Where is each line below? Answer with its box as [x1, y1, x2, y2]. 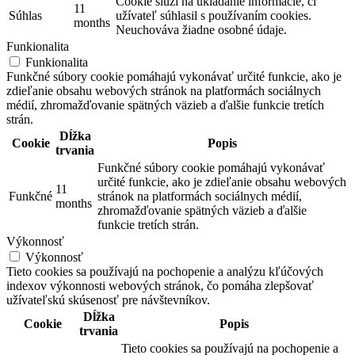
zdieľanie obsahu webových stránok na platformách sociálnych [6, 84, 321, 98]
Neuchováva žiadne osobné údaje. [116, 23, 287, 37]
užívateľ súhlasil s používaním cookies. [116, 9, 311, 23]
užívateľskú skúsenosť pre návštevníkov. [6, 293, 210, 307]
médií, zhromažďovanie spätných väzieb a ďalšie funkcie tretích [6, 98, 324, 113]
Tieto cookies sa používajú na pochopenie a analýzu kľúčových [6, 265, 323, 279]
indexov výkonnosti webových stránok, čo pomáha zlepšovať [6, 279, 314, 293]
